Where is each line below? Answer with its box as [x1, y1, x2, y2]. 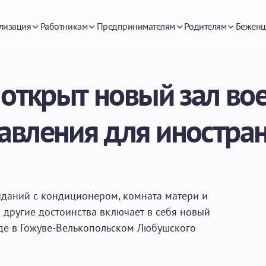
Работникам [40, 20, 88, 32]
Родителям [184, 20, 227, 32]
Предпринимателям [96, 20, 175, 32]
